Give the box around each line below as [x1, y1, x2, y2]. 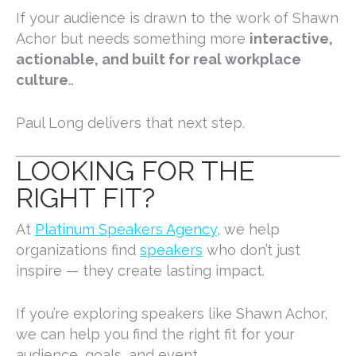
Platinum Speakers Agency [35, 221, 217, 238]
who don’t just [207, 242, 300, 259]
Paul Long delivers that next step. [16, 114, 245, 132]
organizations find [16, 242, 140, 259]
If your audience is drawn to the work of [16, 10, 292, 27]
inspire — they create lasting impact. [16, 262, 265, 280]
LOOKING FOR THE [16, 155, 254, 188]
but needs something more [56, 30, 250, 48]
